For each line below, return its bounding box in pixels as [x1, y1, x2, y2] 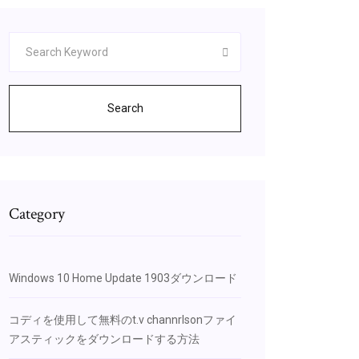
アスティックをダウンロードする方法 [9, 333, 200, 345]
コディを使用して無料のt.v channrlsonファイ [9, 313, 236, 326]
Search [107, 102, 143, 115]
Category [9, 204, 65, 224]
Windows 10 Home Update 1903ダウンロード [9, 272, 237, 284]
